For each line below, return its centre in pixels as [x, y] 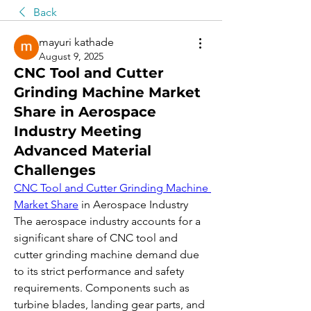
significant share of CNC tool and [96, 238]
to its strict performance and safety [99, 271]
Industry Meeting [78, 131]
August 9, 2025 [71, 56]
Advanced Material [83, 151]
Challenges [55, 170]
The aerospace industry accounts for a [107, 221]
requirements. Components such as [102, 288]
